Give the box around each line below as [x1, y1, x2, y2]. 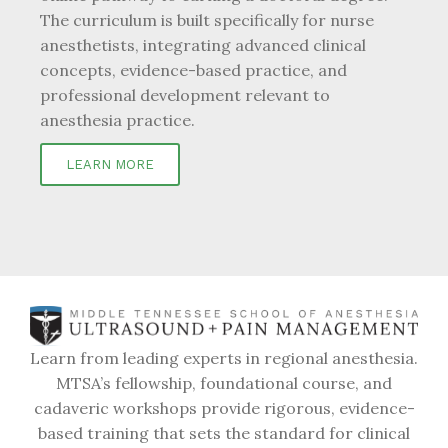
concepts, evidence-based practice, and [40, 59, 347, 80]
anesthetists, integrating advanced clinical [40, 34, 366, 55]
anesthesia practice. [40, 109, 195, 130]
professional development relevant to [40, 84, 330, 105]
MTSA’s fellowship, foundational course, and [56, 373, 392, 394]
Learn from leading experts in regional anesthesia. [30, 348, 418, 369]
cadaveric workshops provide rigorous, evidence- [33, 398, 415, 419]
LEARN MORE [66, 156, 154, 172]
